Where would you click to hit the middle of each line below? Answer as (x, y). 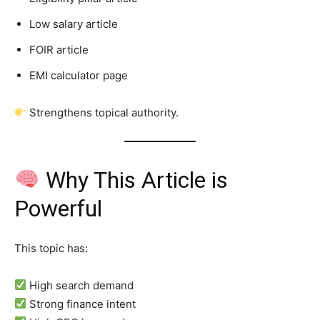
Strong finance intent (81, 304)
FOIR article (59, 49)
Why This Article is (134, 180)
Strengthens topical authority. (103, 112)
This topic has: (51, 248)
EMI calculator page (79, 75)
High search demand (80, 285)
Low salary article (74, 24)
